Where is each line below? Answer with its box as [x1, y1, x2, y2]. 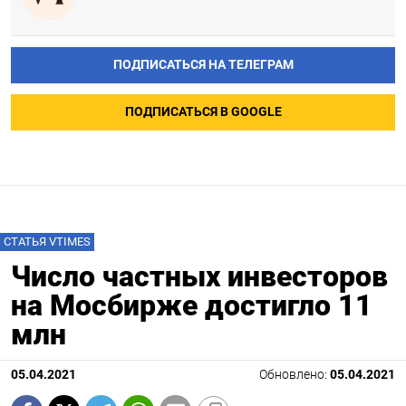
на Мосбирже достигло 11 [11, 288, 372, 324]
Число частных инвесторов [11, 259, 388, 295]
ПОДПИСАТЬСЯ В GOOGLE [124, 104, 282, 121]
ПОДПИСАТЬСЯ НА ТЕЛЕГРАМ [112, 57, 294, 73]
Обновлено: [259, 367, 330, 383]
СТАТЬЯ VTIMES [4, 235, 91, 249]
